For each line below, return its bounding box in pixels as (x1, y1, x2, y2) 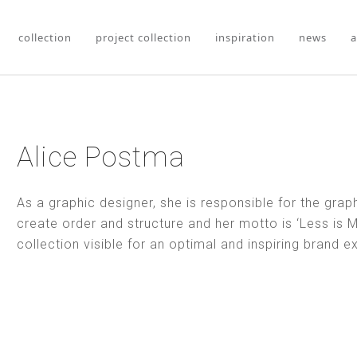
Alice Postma (16, 141, 185, 174)
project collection (96, 29, 191, 45)
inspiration (215, 29, 275, 45)
